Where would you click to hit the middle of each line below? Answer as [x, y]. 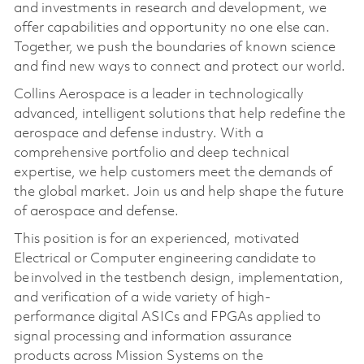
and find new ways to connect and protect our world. [179, 67]
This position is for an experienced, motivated [156, 239]
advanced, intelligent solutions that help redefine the [179, 114]
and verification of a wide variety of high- [142, 297]
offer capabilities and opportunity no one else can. [171, 28]
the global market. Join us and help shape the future [178, 192]
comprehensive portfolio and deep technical [151, 153]
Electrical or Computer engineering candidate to [165, 258]
